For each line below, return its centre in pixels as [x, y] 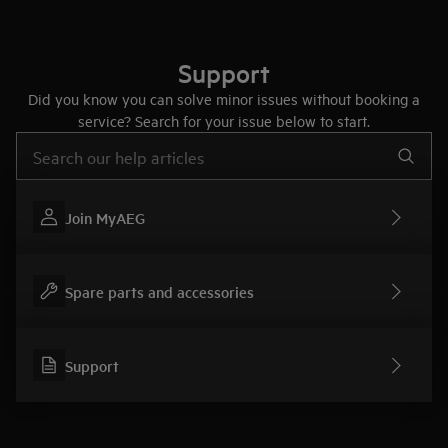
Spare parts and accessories [159, 291]
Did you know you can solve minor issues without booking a [224, 98]
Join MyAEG [105, 217]
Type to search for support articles [95, 140]
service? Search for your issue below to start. [224, 120]
